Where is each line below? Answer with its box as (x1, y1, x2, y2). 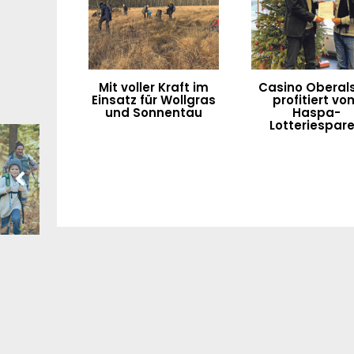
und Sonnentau (104, 104, 202, 121)
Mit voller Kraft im (98, 78, 209, 96)
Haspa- (292, 104, 341, 121)
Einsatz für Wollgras (91, 91, 216, 108)
